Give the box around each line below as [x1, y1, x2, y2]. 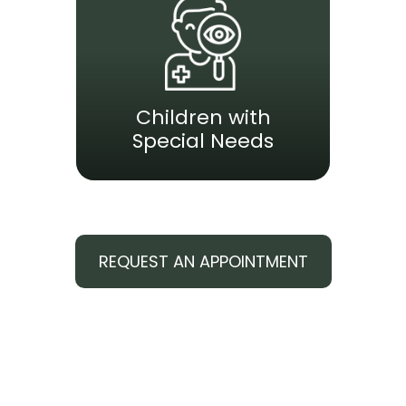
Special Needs [132, 127, 274, 155]
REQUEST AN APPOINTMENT [98, 250, 308, 273]
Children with [135, 103, 271, 131]
